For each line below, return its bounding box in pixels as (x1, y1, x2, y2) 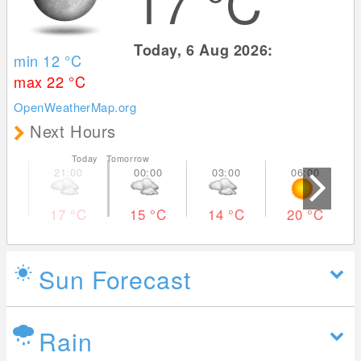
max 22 (14, 71, 69, 93)
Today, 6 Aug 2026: (134, 39, 278, 60)
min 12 (14, 50, 65, 72)
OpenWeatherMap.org (14, 98, 137, 116)
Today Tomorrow (71, 152, 150, 165)
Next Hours (30, 119, 117, 143)
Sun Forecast (39, 261, 191, 297)
